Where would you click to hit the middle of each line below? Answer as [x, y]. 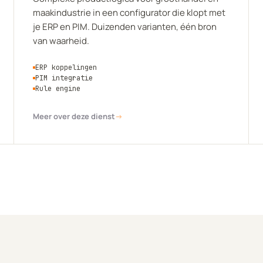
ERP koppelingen [66, 68]
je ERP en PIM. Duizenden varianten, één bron [125, 27]
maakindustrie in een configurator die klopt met [129, 13]
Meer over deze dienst [74, 116]
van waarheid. [61, 41]
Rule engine [58, 89]
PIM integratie [64, 78]
